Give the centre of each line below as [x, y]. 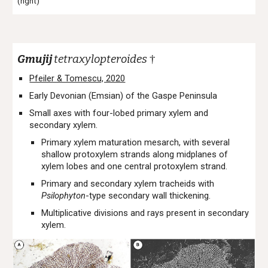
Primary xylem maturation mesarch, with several [136, 142]
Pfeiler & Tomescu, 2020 [77, 78]
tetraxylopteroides [101, 59]
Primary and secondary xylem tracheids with [128, 184]
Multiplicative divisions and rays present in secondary [145, 213]
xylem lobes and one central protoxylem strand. [136, 166]
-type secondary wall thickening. [150, 196]
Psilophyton [64, 196]
